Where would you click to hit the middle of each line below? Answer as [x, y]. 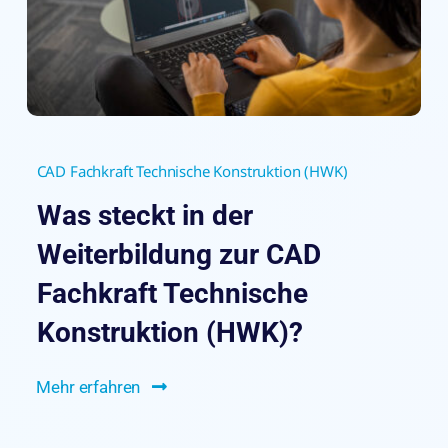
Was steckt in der [144, 215]
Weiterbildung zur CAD [178, 254]
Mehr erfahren [88, 386]
